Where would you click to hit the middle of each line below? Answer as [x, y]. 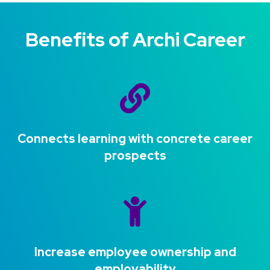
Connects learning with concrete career [135, 139]
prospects [135, 156]
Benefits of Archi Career [135, 40]
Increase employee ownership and [135, 252]
